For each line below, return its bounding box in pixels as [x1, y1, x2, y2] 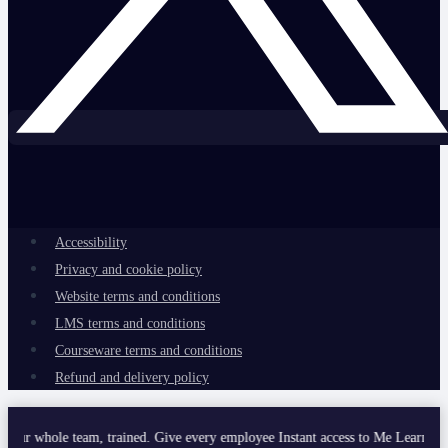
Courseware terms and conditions [55, 342, 242, 358]
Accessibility [55, 234, 127, 250]
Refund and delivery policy [55, 369, 209, 385]
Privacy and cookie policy [55, 261, 202, 277]
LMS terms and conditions [55, 315, 205, 331]
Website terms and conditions [55, 288, 220, 304]
